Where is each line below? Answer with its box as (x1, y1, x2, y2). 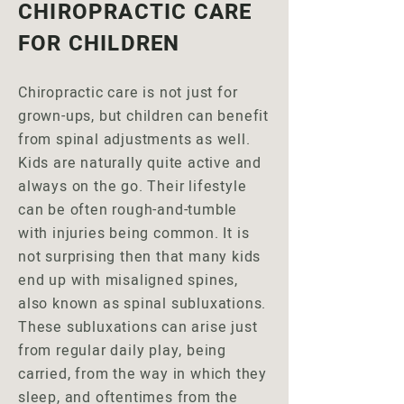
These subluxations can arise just (18, 317, 258, 338)
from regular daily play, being (18, 340, 227, 362)
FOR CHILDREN (18, 28, 180, 60)
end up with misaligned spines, (18, 270, 239, 291)
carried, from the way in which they (18, 363, 268, 385)
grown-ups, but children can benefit (18, 106, 270, 127)
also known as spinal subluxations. (18, 293, 267, 315)
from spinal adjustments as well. (18, 129, 251, 151)
